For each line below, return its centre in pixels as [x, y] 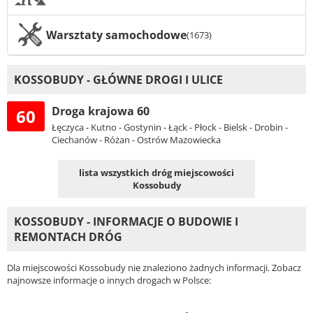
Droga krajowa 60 [101, 111]
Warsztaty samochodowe [116, 35]
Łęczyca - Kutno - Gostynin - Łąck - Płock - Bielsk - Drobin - [170, 128]
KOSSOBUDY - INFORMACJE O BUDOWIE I [126, 222]
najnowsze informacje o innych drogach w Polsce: [109, 280]
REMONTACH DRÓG [68, 237]
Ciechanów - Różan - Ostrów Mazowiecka [136, 140]
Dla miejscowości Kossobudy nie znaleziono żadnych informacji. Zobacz [154, 267]
